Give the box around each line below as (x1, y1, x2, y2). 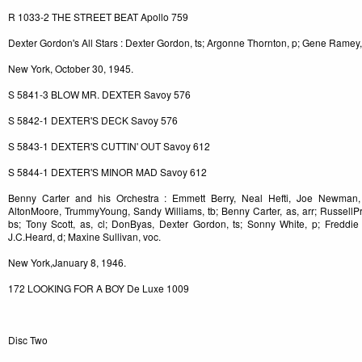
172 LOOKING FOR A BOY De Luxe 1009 (8, 281, 189, 296)
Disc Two (8, 333, 48, 347)
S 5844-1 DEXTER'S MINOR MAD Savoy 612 (8, 165, 207, 179)
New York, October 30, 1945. (8, 61, 133, 76)
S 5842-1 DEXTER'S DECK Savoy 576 (8, 113, 178, 128)
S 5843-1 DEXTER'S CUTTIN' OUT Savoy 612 (8, 139, 210, 154)
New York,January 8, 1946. (8, 255, 126, 270)
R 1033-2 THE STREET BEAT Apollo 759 (8, 10, 188, 24)
